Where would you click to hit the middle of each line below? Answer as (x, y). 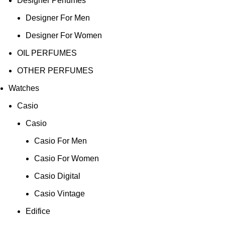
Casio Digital (57, 176)
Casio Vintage (60, 193)
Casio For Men (61, 141)
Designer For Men (58, 18)
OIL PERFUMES (47, 53)
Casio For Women (67, 158)
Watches (24, 88)
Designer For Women (64, 35)
